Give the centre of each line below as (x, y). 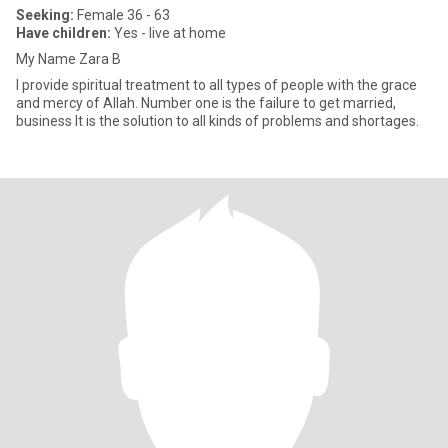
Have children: (63, 33)
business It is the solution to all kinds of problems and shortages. (217, 121)
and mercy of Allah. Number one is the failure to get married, (206, 103)
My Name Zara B (68, 59)
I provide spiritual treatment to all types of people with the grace (216, 85)
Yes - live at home (168, 33)
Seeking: (45, 15)
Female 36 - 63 (122, 15)
